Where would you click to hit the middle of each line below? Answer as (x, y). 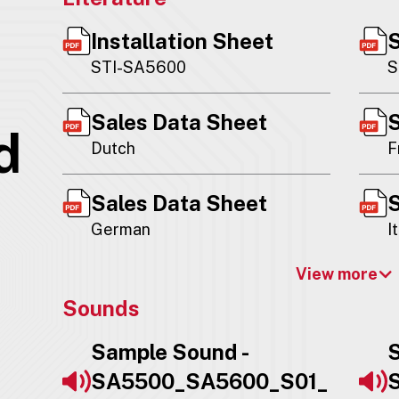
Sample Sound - (169, 351)
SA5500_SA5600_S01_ (209, 381)
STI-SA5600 (138, 67)
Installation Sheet (182, 41)
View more (336, 274)
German (120, 229)
